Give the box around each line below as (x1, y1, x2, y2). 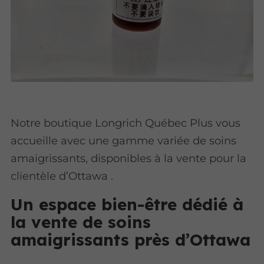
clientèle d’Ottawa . (11, 169, 114, 183)
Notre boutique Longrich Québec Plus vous (11, 115, 241, 130)
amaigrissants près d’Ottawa (11, 229, 251, 250)
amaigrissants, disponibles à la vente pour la (11, 151, 247, 165)
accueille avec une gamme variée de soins (11, 133, 237, 147)
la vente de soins (11, 211, 151, 232)
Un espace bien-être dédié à (11, 193, 244, 214)
